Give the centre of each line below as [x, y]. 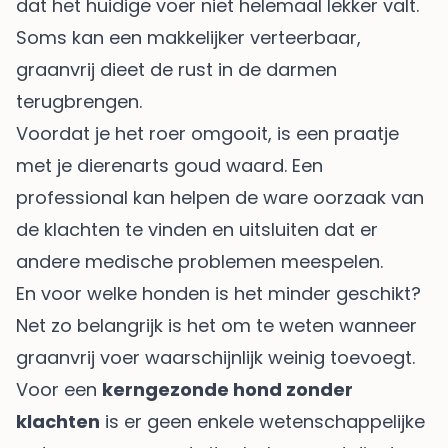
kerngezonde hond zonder [227, 389]
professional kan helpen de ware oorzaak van [220, 197]
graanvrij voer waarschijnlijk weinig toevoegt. [215, 357]
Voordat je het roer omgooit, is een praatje [207, 133]
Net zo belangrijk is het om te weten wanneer [216, 325]
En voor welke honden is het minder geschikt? [218, 293]
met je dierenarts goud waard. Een [169, 165]
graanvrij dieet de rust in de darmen [176, 69]
